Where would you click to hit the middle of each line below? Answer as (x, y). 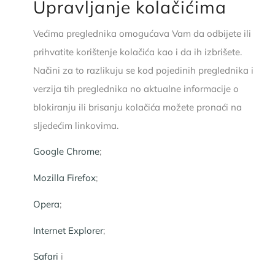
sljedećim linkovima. (76, 125)
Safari (45, 257)
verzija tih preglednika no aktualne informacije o (136, 88)
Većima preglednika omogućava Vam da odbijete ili (142, 33)
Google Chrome (66, 152)
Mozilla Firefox (64, 178)
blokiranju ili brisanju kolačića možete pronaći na (137, 107)
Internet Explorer (68, 230)
